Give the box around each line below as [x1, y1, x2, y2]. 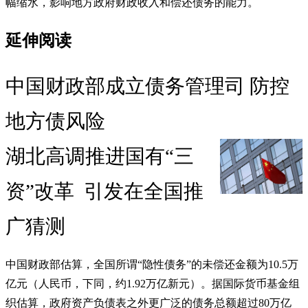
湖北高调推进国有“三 [5, 145, 194, 168]
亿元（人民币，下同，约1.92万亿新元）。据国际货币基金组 [5, 278, 300, 290]
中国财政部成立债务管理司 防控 [5, 75, 289, 98]
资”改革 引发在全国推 [5, 180, 203, 203]
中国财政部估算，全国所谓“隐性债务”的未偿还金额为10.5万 [5, 258, 298, 271]
